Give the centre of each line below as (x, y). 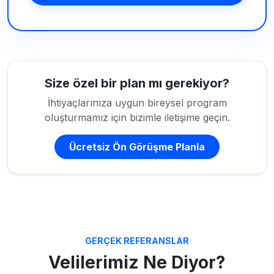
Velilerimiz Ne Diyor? (137, 262)
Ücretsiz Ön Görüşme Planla (137, 146)
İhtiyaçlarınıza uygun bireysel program (137, 102)
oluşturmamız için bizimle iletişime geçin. (137, 117)
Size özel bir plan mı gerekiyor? (137, 83)
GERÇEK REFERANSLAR (137, 240)
